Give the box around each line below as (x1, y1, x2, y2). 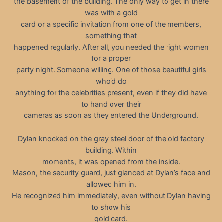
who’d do (95, 77, 127, 86)
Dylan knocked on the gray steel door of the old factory (18, 134, 204, 143)
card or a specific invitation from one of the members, (21, 20, 201, 29)
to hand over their (81, 100, 141, 109)
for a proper (91, 54, 131, 63)
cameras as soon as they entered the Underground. (24, 111, 198, 120)
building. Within (85, 145, 137, 155)
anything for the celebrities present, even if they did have (15, 88, 207, 98)
